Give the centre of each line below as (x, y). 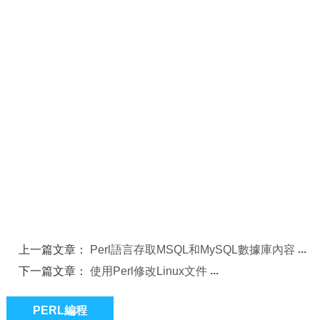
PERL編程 (60, 310)
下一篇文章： (55, 271)
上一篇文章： (55, 250)
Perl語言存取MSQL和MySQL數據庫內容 (193, 250)
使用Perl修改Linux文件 (149, 271)
